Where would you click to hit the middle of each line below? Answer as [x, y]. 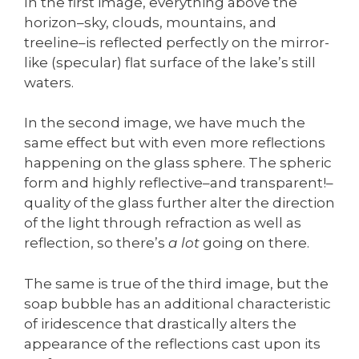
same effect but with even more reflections [175, 143]
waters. [49, 82]
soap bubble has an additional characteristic [177, 303]
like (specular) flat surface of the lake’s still [170, 62]
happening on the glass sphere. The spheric [178, 163]
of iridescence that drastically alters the [160, 323]
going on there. [256, 243]
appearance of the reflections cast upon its [172, 343]
